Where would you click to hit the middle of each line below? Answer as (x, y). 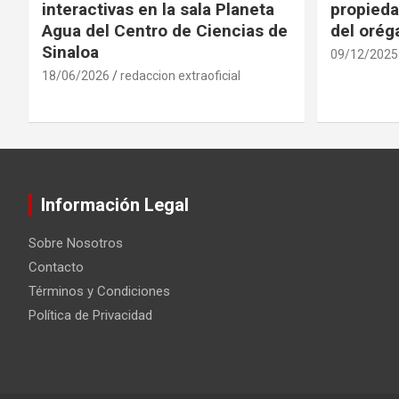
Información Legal (115, 204)
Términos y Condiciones (99, 291)
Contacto (56, 267)
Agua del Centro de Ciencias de (165, 30)
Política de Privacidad (90, 315)
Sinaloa (70, 52)
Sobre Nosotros (76, 243)
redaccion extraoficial (180, 75)
